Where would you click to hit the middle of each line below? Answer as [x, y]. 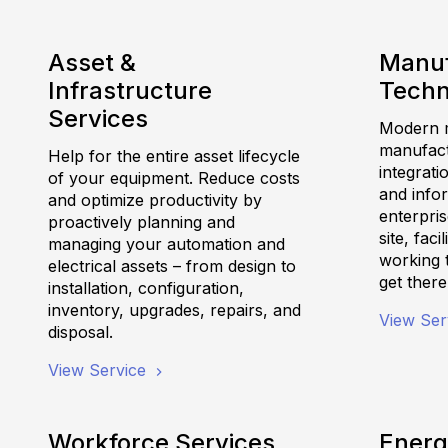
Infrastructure [130, 91]
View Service [99, 370]
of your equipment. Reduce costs [174, 178]
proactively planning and [141, 222]
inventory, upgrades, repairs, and [174, 310]
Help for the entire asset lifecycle [174, 156]
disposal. [80, 332]
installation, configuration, [146, 288]
